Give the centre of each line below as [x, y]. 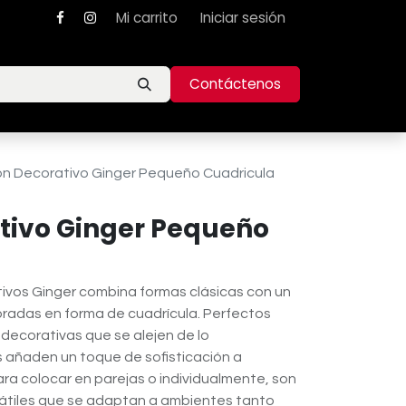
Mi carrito [147, 18]
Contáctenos [235, 84]
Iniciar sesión [243, 18]
